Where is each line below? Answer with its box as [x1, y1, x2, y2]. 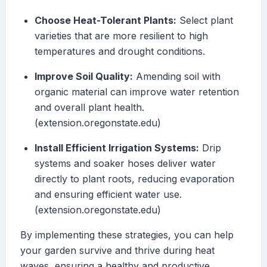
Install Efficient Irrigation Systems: [35, 142, 199, 154]
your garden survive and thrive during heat [20, 244, 215, 257]
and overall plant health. [35, 101, 144, 114]
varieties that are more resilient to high [35, 30, 208, 42]
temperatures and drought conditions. [35, 45, 205, 58]
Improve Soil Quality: [35, 70, 133, 83]
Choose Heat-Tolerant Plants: [35, 14, 176, 27]
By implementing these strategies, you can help [20, 229, 234, 241]
